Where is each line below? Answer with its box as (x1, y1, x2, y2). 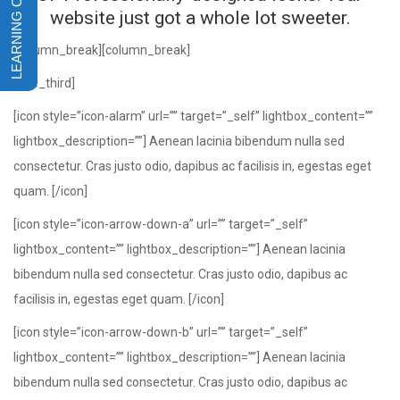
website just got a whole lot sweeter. (49, 7, 351, 29)
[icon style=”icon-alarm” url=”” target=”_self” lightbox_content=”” (13, 109, 373, 123)
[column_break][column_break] (13, 43, 190, 57)
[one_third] (13, 76, 75, 90)
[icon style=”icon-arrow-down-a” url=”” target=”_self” (13, 217, 308, 231)
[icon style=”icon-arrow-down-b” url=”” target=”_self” (13, 325, 308, 339)
